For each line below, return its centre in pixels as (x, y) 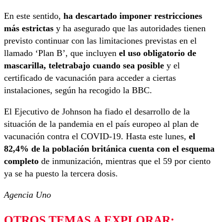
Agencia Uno (28, 195)
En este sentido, (32, 16)
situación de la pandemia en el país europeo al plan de (101, 124)
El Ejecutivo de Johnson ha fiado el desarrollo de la (97, 112)
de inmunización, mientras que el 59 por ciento (125, 161)
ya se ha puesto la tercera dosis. (61, 174)
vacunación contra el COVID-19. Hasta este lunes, (96, 137)
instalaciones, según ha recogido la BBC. (78, 90)
